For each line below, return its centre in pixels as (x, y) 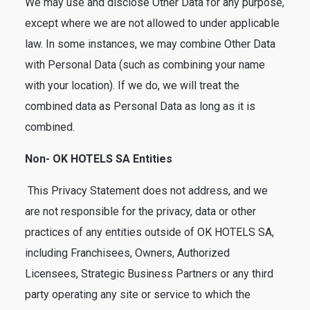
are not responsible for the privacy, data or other (140, 211)
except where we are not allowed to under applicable (152, 23)
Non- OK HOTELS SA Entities (99, 159)
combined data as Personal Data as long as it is (140, 106)
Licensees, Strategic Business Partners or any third (149, 274)
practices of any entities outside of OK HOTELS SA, (149, 232)
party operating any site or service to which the (138, 294)
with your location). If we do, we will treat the (132, 85)
